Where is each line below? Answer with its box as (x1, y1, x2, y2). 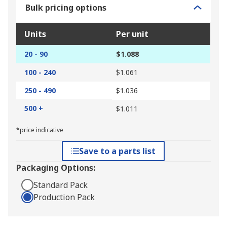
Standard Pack (33, 179, 88, 191)
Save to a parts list (79, 145, 156, 157)
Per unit (116, 28, 148, 40)
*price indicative (16, 126, 63, 135)
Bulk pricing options (25, 2, 106, 14)
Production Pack (33, 192, 95, 203)
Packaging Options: (16, 162, 95, 174)
